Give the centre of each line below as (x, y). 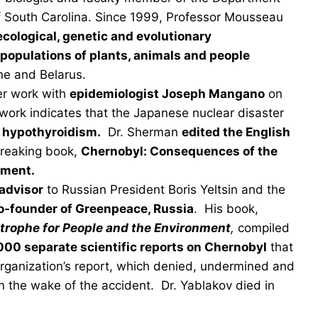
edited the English (236, 132)
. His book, (226, 209)
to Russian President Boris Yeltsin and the (164, 190)
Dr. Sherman (141, 132)
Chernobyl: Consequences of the (179, 151)
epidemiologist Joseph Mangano (167, 94)
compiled (262, 228)
